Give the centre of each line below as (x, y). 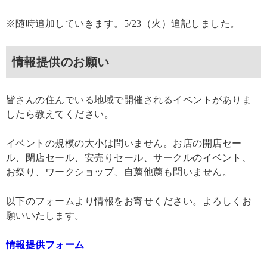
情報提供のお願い (61, 62)
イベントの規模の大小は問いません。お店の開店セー (124, 143)
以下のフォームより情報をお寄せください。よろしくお (129, 201)
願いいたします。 (45, 215)
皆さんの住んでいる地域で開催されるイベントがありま (129, 100)
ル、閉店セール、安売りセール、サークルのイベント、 (129, 157)
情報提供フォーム (45, 244)
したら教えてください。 (60, 114)
